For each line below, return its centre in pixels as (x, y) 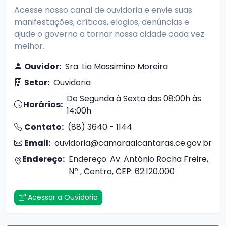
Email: (37, 143)
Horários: (43, 104)
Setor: (37, 82)
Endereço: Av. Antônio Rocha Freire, (138, 159)
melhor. (29, 46)
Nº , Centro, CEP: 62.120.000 (122, 171)
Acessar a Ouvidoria (62, 197)
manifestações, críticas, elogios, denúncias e (102, 22)
